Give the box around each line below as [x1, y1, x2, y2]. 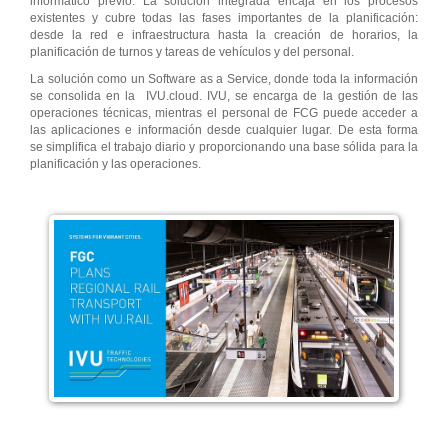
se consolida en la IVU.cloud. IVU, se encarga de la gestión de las [30, 89, 418, 104]
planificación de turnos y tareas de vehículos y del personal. [30, 45, 354, 60]
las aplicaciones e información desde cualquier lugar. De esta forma [30, 123, 418, 138]
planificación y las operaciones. [30, 157, 201, 172]
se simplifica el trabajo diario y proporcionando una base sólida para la [30, 140, 418, 155]
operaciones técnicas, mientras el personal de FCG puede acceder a [30, 106, 418, 121]
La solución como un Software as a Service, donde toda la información [30, 72, 418, 87]
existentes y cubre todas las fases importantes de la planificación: [30, 11, 418, 26]
